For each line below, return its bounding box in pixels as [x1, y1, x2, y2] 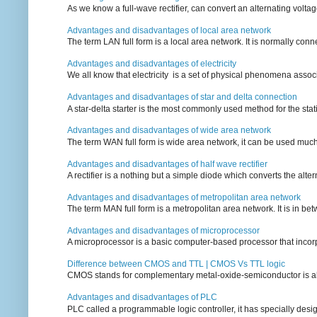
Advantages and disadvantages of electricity [67, 58, 236, 69]
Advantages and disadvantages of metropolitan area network [67, 192, 301, 202]
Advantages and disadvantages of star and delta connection [67, 92, 297, 103]
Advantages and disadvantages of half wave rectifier [67, 158, 267, 169]
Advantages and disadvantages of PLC [67, 292, 217, 303]
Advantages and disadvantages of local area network [67, 25, 271, 35]
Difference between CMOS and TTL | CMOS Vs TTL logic [67, 259, 285, 270]
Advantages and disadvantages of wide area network [67, 125, 271, 136]
